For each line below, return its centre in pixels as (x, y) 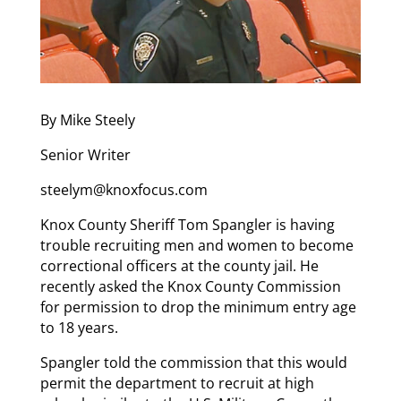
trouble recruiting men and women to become (196, 246)
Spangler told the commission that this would (193, 363)
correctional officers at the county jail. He (179, 266)
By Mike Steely (87, 120)
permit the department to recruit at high (177, 384)
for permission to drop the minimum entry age (198, 307)
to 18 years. (79, 328)
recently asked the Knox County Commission (190, 287)
